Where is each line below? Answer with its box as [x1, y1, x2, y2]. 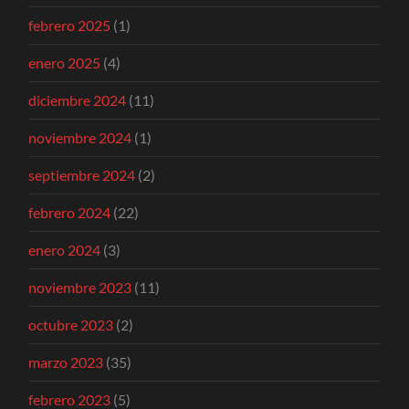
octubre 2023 [28, 315, 114, 333]
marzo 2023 [28, 352, 104, 371]
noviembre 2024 [28, 128, 132, 146]
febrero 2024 [28, 203, 111, 221]
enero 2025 [28, 53, 101, 71]
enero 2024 [28, 240, 101, 258]
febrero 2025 [28, 16, 111, 34]
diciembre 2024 [28, 90, 127, 109]
